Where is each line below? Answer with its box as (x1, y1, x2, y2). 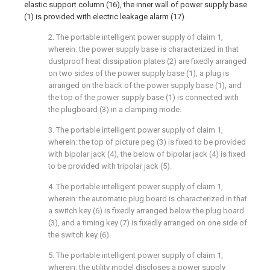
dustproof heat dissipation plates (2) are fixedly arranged (48, 57, 246, 66)
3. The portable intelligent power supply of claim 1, (48, 125, 223, 134)
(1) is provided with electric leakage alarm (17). (24, 12, 186, 21)
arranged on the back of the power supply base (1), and (48, 81, 242, 90)
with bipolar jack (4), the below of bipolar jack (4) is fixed (48, 149, 245, 159)
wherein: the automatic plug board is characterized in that (48, 194, 247, 203)
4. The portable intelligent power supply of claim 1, (48, 182, 223, 191)
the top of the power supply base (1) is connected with (48, 93, 239, 102)
